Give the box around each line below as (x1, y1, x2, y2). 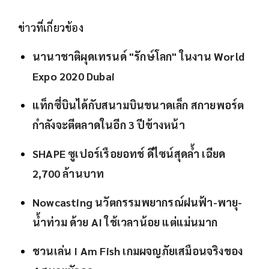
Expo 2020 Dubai (32, 69, 115, 83)
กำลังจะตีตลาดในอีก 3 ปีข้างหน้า (32, 118, 185, 132)
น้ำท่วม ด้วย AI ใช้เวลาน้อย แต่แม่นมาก (32, 215, 217, 229)
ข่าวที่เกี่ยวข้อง (18, 20, 83, 35)
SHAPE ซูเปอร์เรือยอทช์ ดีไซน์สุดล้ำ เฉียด (32, 147, 226, 161)
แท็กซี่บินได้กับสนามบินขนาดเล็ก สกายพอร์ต (32, 98, 244, 112)
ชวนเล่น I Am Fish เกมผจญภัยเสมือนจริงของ (32, 244, 243, 258)
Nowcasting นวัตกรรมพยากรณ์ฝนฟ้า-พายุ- (32, 195, 243, 210)
